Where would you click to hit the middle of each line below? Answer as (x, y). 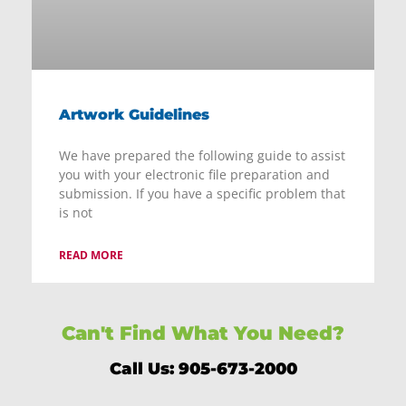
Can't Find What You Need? (203, 333)
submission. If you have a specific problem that (202, 193)
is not (76, 212)
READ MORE (91, 255)
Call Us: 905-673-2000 (203, 368)
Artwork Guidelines (134, 114)
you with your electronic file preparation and (194, 174)
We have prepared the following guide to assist (202, 155)
